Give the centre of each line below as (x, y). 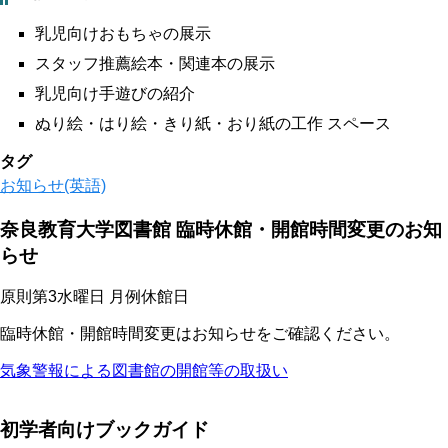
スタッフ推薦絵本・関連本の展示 (155, 63)
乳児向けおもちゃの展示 (123, 33)
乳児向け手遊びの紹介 (115, 93)
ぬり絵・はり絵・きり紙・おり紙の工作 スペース (213, 123)
